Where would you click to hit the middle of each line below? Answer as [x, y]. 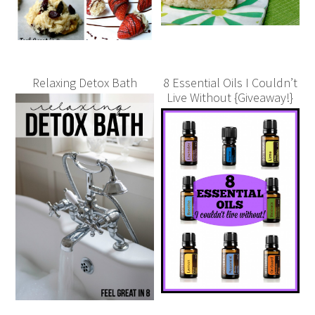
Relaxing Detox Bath [85, 83]
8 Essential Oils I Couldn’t [230, 83]
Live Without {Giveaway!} [230, 98]
